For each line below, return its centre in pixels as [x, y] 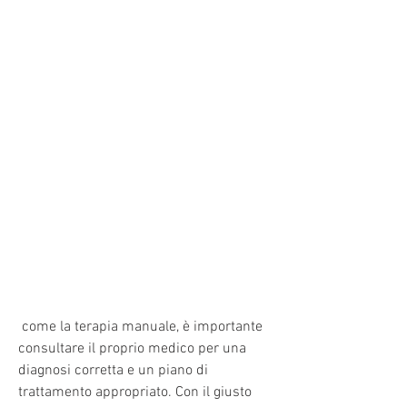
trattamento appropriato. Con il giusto [135, 392]
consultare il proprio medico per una [132, 348]
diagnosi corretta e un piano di [113, 370]
